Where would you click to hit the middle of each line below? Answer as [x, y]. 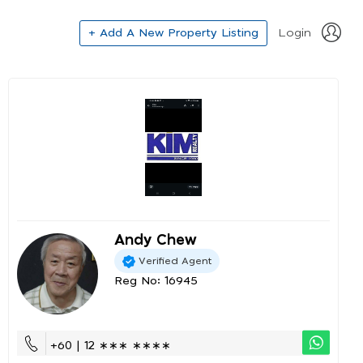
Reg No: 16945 [156, 281]
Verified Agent [175, 261]
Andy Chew [156, 241]
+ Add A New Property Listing [173, 33]
